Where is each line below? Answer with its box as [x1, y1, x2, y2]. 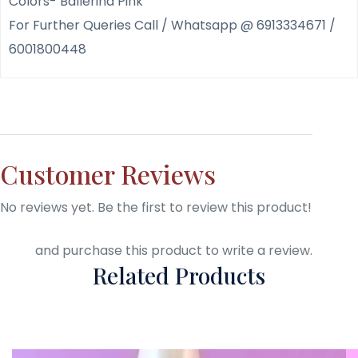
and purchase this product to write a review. [32, 241, 312, 260]
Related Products [93, 261, 265, 291]
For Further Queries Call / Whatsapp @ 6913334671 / [9, 15, 336, 34]
